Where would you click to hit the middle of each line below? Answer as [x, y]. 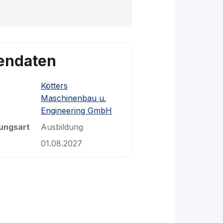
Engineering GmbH [77, 111]
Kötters [55, 86]
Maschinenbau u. [74, 98]
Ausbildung [62, 127]
